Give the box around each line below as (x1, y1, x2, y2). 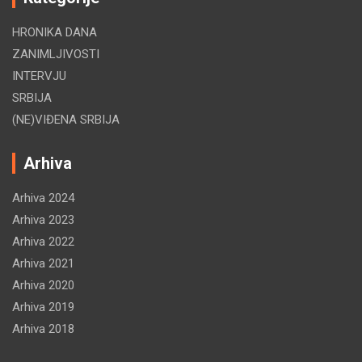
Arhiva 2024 (12, 191, 74, 206)
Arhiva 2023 (12, 213, 74, 228)
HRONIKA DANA (12, 25, 97, 40)
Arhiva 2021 (12, 256, 74, 271)
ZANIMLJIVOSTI (12, 47, 99, 62)
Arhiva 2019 (12, 300, 74, 315)
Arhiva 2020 (12, 278, 74, 293)
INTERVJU (12, 69, 66, 84)
